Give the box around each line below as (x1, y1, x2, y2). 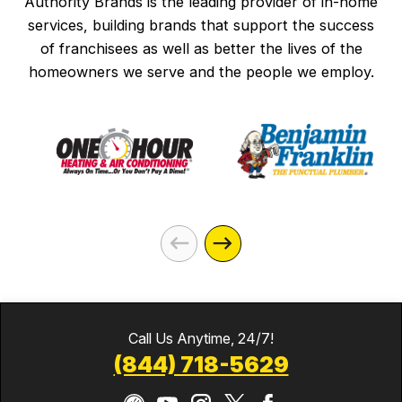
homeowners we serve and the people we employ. (28, 62, 374, 81)
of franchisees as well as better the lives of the (39, 39, 363, 57)
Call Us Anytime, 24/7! (128, 328, 274, 347)
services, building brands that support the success (28, 15, 374, 34)
